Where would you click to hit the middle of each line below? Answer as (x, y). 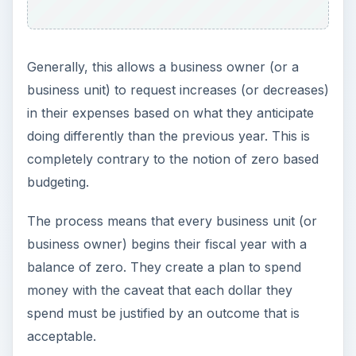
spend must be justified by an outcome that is (163, 313)
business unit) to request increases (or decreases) (178, 90)
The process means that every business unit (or (172, 221)
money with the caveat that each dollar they (159, 290)
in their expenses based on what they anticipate (170, 113)
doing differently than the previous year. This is (168, 136)
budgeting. (58, 182)
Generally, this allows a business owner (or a (163, 67)
